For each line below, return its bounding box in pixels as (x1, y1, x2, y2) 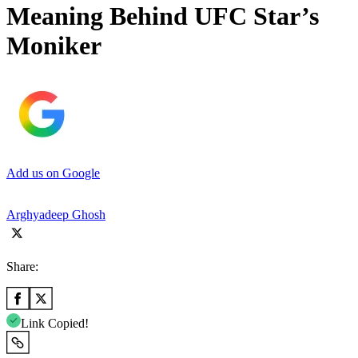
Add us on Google (6, 165, 100, 180)
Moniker (6, 31, 101, 61)
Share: (6, 259, 38, 273)
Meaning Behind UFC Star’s (6, 2, 319, 31)
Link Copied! (21, 316, 89, 330)
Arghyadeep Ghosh (6, 207, 105, 221)
